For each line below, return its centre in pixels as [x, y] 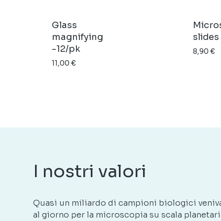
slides [206, 37]
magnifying [78, 37]
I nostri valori [90, 171]
